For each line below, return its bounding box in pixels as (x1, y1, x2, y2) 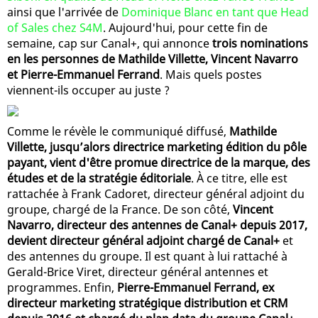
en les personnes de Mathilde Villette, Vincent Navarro (7, 50, 298, 67)
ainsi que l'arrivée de (7, 4, 121, 20)
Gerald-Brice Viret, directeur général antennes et (7, 263, 268, 280)
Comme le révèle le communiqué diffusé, (7, 123, 229, 139)
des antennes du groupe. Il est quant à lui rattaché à (7, 248, 287, 264)
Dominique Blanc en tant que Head (121, 4, 309, 20)
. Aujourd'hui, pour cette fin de (103, 19, 268, 35)
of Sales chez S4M (7, 19, 103, 35)
